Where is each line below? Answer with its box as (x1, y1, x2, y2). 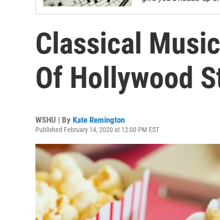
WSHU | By (35, 115, 73, 125)
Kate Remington (73, 115, 125, 125)
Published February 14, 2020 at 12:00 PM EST (35, 126, 159, 134)
